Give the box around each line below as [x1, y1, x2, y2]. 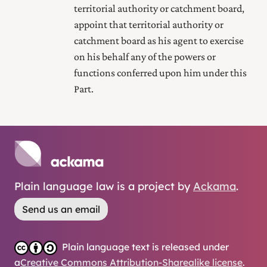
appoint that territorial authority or [74, 18, 223, 30]
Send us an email [22, 203, 100, 216]
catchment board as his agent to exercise [74, 34, 244, 46]
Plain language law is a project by [14, 179, 190, 194]
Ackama [193, 179, 236, 194]
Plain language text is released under [62, 241, 229, 253]
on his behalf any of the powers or [74, 50, 216, 63]
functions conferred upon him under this [74, 66, 247, 79]
